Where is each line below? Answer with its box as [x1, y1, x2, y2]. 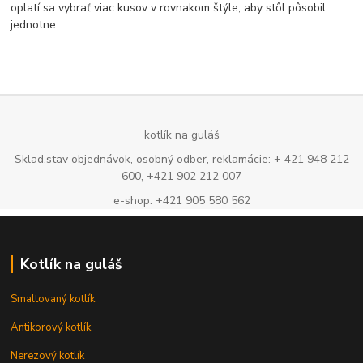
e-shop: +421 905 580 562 [113, 192, 250, 208]
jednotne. [11, 16, 59, 32]
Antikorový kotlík [11, 319, 92, 335]
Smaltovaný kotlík [11, 291, 96, 306]
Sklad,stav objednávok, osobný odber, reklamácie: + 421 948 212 [14, 152, 349, 167]
